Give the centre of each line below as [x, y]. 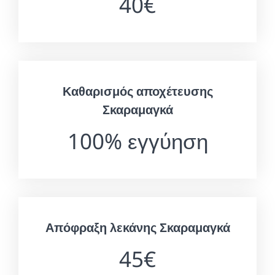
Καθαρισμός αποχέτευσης [137, 91]
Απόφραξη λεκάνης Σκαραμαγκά [137, 227]
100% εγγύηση [137, 141]
